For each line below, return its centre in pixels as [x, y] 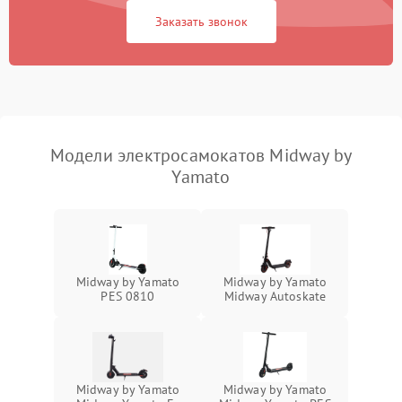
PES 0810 [128, 296]
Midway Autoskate [275, 296]
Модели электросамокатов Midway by [201, 155]
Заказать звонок [201, 21]
